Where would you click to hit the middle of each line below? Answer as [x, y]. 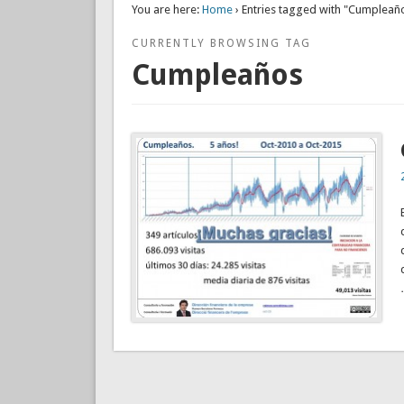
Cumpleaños [217, 75]
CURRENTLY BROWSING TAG [221, 44]
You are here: [165, 10]
